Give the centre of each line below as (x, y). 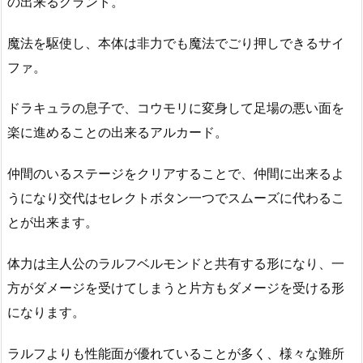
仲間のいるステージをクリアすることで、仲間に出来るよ (176, 174)
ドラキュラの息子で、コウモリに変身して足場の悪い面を (176, 108)
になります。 (46, 312)
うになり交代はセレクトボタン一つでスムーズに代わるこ (176, 198)
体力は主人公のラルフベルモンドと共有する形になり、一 (176, 263)
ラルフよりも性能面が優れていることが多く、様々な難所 (176, 353)
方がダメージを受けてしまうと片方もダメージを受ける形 (176, 287)
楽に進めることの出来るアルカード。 (117, 132)
